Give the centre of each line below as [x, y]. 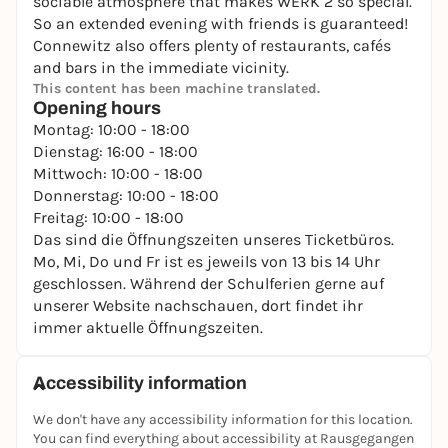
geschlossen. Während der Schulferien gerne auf [208, 283]
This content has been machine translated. [176, 88]
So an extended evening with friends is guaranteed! [220, 23]
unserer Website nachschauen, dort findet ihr [198, 305]
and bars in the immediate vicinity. [161, 67]
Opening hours [97, 108]
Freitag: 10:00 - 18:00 [108, 217]
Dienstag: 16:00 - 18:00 [115, 151]
